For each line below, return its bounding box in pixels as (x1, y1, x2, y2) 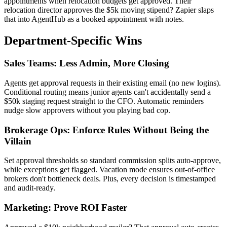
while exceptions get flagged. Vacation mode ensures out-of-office (4, 165, 215, 174)
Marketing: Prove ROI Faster (4, 202, 127, 213)
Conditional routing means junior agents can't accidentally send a (4, 87, 211, 96)
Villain (4, 135, 31, 146)
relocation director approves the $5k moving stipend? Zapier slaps (4, 6, 214, 15)
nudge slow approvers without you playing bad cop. (4, 105, 170, 115)
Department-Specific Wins (4, 34, 142, 48)
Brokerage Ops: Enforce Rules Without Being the (4, 124, 209, 135)
